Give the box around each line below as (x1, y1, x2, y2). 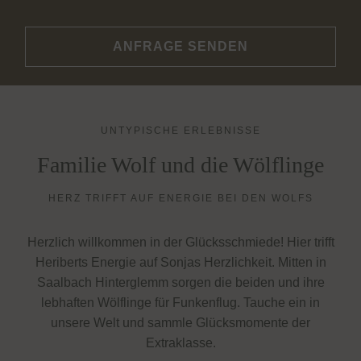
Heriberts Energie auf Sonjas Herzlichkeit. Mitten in (35, 255, 326, 269)
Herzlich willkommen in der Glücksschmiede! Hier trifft (27, 235, 334, 249)
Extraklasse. (145, 336, 216, 350)
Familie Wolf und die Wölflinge (37, 152, 324, 177)
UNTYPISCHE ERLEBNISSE (100, 125, 261, 136)
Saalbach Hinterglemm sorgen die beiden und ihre (36, 276, 325, 289)
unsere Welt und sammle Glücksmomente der (51, 316, 310, 330)
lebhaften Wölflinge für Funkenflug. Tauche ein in (41, 296, 320, 309)
